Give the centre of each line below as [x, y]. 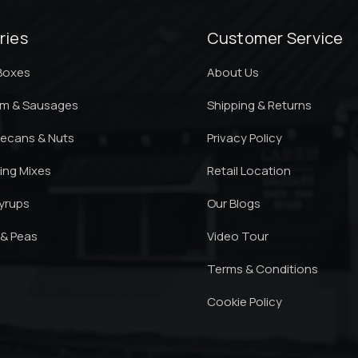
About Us [233, 72]
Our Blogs [233, 203]
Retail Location [249, 171]
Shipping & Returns [259, 105]
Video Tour [237, 236]
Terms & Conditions [262, 269]
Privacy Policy [244, 138]
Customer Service [275, 38]
